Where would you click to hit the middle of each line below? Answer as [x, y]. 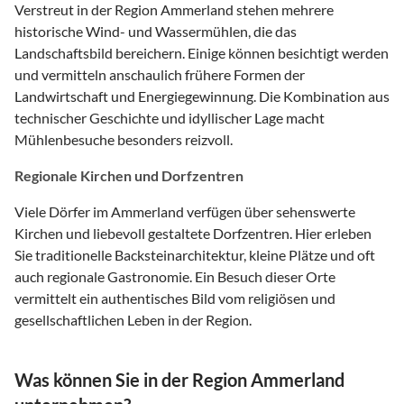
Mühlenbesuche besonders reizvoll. [124, 139]
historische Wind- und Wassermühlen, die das [156, 31]
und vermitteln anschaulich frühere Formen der [160, 74]
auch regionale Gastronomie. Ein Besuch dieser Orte [175, 276]
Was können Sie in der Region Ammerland [179, 379]
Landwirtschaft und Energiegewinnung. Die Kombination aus [202, 96]
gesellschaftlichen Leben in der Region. [133, 319]
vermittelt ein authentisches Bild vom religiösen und [175, 298]
